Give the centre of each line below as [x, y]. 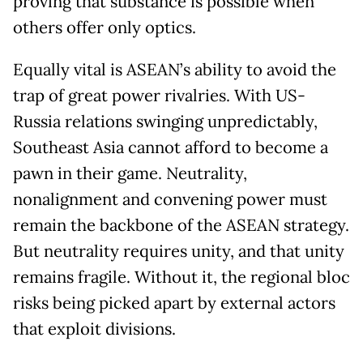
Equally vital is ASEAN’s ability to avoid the [175, 70]
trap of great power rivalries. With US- [159, 96]
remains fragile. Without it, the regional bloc [181, 278]
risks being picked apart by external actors [174, 303]
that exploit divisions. [94, 329]
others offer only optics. [105, 28]
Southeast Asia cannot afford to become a [171, 148]
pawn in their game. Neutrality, [130, 174]
